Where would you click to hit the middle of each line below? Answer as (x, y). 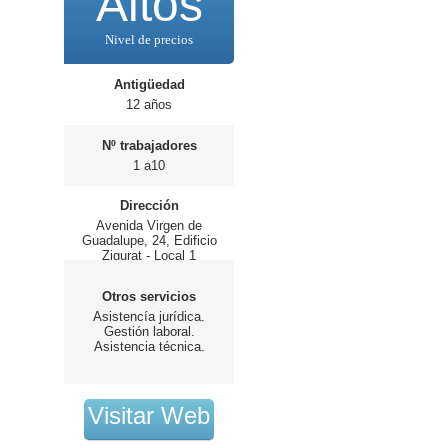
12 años (149, 104)
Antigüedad (149, 84)
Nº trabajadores (149, 145)
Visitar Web (149, 415)
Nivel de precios (149, 39)
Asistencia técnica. (149, 346)
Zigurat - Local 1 (149, 255)
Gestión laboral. (149, 331)
